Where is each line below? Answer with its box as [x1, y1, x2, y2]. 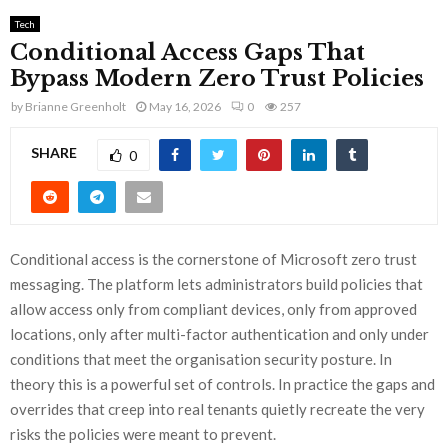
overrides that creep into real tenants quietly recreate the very [10, 400, 425, 419]
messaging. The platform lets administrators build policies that [10, 275, 423, 294]
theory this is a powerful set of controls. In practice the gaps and [10, 375, 435, 394]
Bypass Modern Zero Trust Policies [10, 64, 424, 92]
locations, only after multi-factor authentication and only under [10, 325, 429, 344]
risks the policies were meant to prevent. [10, 425, 276, 444]
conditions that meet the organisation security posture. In [10, 350, 392, 369]
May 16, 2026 [149, 98, 221, 114]
